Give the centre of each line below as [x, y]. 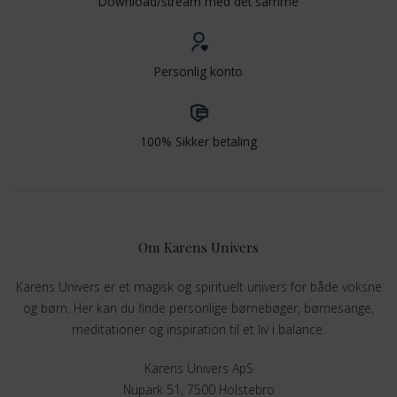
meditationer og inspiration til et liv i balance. [198, 330]
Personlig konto [198, 72]
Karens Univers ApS [198, 368]
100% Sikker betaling [198, 142]
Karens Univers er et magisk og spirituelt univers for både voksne [198, 287]
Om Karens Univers [198, 248]
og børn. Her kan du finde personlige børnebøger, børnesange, [198, 308]
